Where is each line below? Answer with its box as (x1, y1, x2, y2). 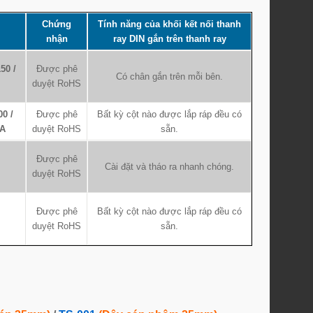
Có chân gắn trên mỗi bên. (116, 71, 223, 82)
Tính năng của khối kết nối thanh (98, 19, 241, 29)
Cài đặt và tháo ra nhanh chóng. (105, 161, 234, 172)
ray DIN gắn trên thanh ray (112, 34, 226, 44)
